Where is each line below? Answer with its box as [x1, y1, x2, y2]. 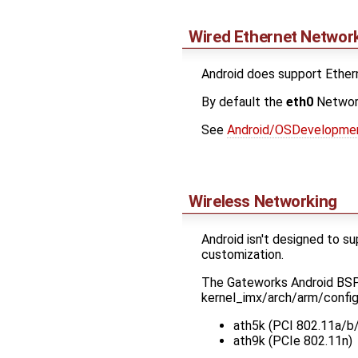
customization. [201, 247, 284, 263]
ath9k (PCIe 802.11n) [233, 333, 352, 349]
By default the [201, 94, 286, 110]
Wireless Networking [189, 192, 337, 212]
